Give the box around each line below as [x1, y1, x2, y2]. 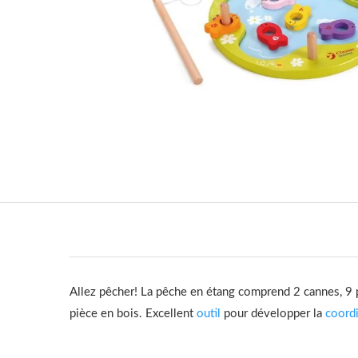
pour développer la [221, 307, 325, 320]
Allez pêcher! [70, 285, 141, 298]
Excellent [145, 307, 197, 320]
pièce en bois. [70, 307, 145, 320]
